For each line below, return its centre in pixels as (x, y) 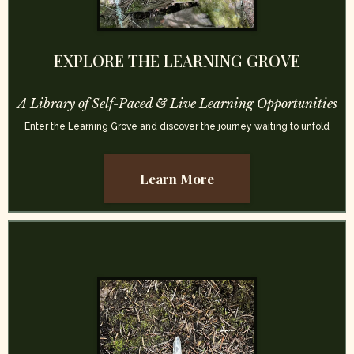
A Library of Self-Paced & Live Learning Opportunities (177, 103)
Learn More (177, 178)
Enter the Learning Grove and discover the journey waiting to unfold (177, 126)
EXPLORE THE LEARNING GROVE (177, 60)
